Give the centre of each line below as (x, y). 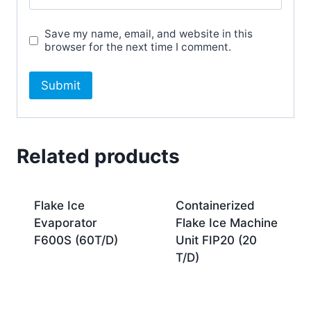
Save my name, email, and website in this (149, 34)
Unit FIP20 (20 (216, 240)
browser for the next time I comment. (138, 47)
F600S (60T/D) (76, 240)
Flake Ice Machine (226, 222)
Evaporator (65, 222)
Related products (98, 156)
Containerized (215, 205)
